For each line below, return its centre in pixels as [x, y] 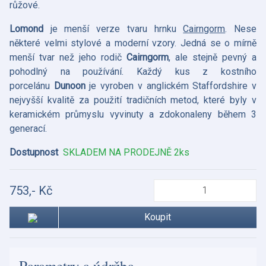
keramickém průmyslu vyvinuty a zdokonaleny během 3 [133, 114]
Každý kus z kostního [197, 71]
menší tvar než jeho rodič [68, 57]
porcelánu [32, 85]
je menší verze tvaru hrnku [117, 28]
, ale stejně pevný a [213, 57]
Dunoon [72, 85]
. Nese [241, 28]
